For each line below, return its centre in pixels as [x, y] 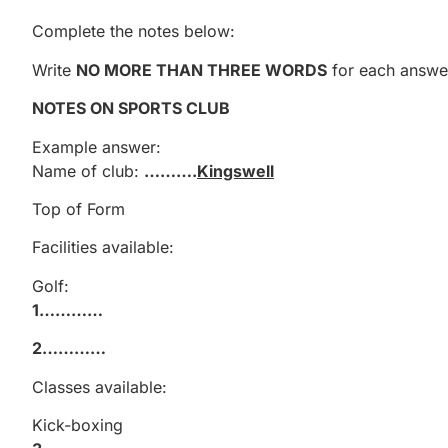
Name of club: [88, 170]
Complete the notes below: [133, 31]
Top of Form [78, 209]
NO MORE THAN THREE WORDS [201, 69]
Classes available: [99, 386]
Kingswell [235, 170]
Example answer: [96, 146]
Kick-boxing [77, 424]
